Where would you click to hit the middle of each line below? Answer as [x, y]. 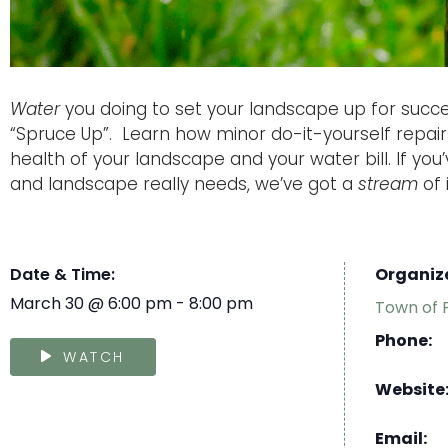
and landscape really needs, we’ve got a [184, 184]
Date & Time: [62, 274]
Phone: [403, 340]
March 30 [47, 303]
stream [388, 184]
